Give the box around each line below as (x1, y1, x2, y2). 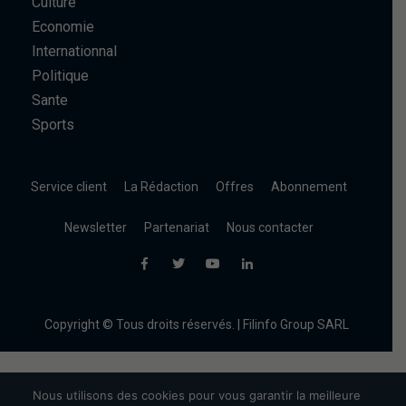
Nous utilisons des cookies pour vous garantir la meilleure (32, 388, 361, 402)
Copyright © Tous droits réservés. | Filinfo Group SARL (43, 317, 349, 332)
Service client (31, 179, 107, 194)
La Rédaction (124, 179, 198, 194)
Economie (32, 18, 94, 35)
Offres (216, 179, 254, 194)
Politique (32, 67, 89, 84)
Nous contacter (227, 220, 314, 235)
